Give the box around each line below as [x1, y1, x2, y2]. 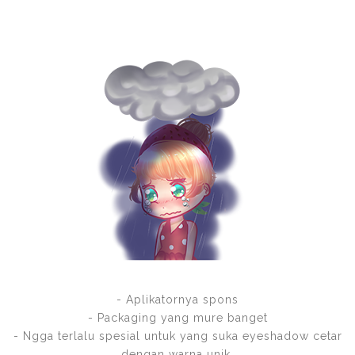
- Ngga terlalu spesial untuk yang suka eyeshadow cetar [13, 329, 342, 342]
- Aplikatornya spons [116, 292, 239, 306]
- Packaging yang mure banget [87, 311, 268, 324]
